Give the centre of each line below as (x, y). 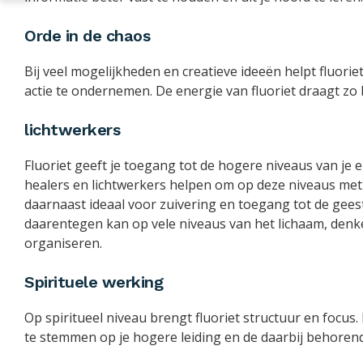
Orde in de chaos (87, 36)
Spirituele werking (94, 282)
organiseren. (63, 243)
